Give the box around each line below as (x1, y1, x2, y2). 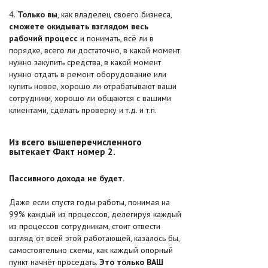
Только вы (17, 9, 57, 20)
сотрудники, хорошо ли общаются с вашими (9, 93, 171, 103)
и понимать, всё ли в (80, 33, 154, 44)
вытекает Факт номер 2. (9, 145, 115, 157)
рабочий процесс (9, 33, 80, 44)
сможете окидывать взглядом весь (9, 21, 148, 32)
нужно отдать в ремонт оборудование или (9, 69, 166, 80)
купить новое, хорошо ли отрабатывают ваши (9, 81, 176, 92)
